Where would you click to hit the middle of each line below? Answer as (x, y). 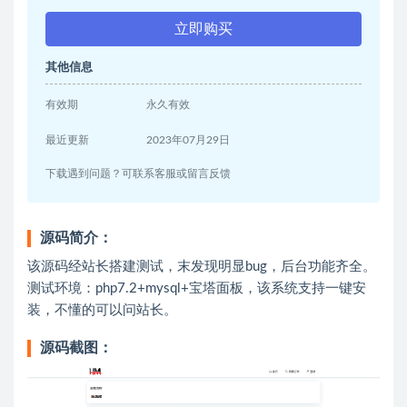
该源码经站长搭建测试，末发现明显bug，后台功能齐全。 (202, 267)
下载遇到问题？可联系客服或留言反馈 (138, 174)
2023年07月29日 (189, 140)
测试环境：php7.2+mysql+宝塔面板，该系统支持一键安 (197, 288)
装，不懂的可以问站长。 (102, 310)
